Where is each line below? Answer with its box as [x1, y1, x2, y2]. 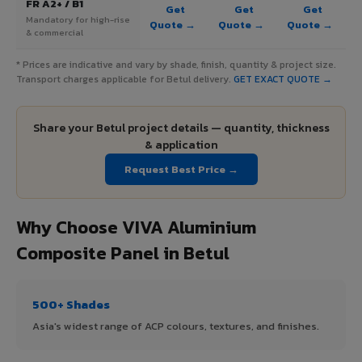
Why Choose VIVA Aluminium [16, 213, 256, 241]
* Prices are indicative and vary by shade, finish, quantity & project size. [16, 57, 336, 72]
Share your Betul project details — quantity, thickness [32, 119, 330, 137]
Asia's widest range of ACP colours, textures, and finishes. [32, 318, 319, 334]
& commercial [26, 25, 83, 39]
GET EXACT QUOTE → [234, 71, 332, 86]
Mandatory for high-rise [26, 12, 130, 26]
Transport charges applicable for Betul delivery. [16, 71, 234, 86]
